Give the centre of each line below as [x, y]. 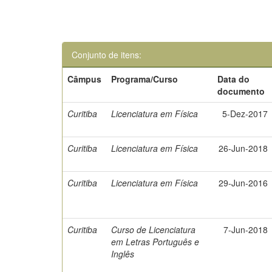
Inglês [123, 254]
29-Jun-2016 [243, 183]
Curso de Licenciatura [154, 229]
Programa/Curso [145, 79]
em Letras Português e [155, 242]
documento [241, 91]
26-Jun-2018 [243, 148]
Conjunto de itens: [107, 55]
